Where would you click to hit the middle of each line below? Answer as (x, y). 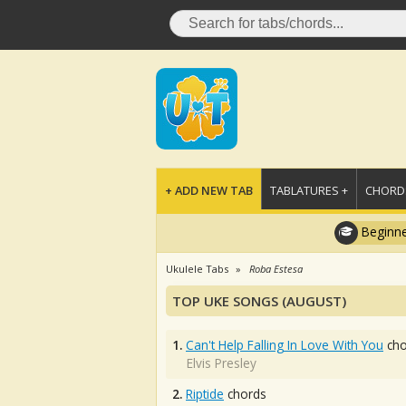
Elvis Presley (222, 363)
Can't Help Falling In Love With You (285, 345)
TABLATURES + (309, 190)
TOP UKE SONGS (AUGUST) (259, 301)
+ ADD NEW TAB (209, 190)
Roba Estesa (276, 269)
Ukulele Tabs (197, 269)
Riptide (205, 394)
